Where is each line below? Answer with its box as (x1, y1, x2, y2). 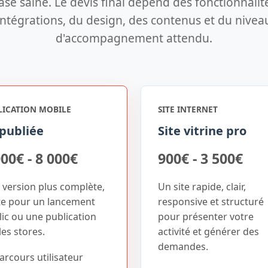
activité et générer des (158, 225, 259, 238)
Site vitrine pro (158, 123, 246, 139)
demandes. (158, 240, 208, 253)
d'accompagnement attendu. (56, 30, 212, 46)
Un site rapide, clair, (158, 180, 246, 193)
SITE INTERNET (158, 103, 218, 115)
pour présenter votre (158, 210, 254, 223)
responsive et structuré (158, 195, 264, 208)
